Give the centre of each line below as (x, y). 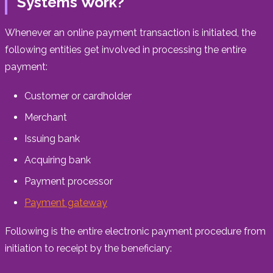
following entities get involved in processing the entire (126, 49)
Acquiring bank (58, 160)
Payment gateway (66, 202)
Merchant (46, 117)
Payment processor (69, 181)
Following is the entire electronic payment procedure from (135, 231)
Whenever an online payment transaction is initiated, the (130, 32)
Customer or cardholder (78, 96)
